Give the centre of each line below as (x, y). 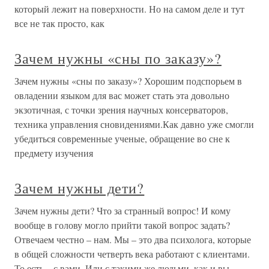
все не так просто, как (59, 23)
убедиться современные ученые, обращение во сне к (122, 139)
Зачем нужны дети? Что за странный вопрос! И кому (122, 211)
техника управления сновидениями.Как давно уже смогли (134, 124)
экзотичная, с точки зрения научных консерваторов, (121, 110)
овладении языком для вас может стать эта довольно (122, 95)
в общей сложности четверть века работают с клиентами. (132, 254)
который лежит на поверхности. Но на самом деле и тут (129, 9)
